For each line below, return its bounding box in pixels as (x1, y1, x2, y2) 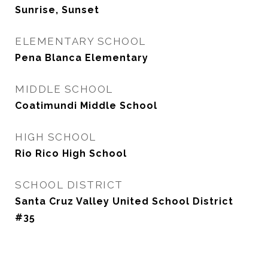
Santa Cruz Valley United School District (15, 196, 233, 207)
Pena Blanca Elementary (15, 52, 148, 63)
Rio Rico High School (15, 148, 127, 159)
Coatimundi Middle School (15, 100, 157, 111)
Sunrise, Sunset (15, 4, 99, 16)
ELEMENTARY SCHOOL (15, 35, 146, 47)
